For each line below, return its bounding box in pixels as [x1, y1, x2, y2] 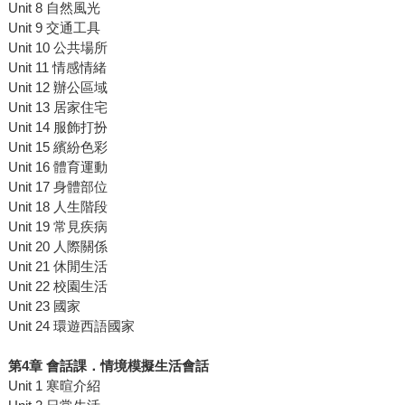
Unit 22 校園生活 [7, 278, 108, 295]
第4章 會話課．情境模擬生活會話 [7, 358, 209, 374]
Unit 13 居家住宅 [7, 99, 108, 116]
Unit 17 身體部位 [7, 179, 108, 195]
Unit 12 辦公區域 [7, 80, 108, 96]
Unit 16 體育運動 [7, 159, 108, 175]
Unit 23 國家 [7, 298, 80, 315]
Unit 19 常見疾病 [7, 219, 108, 235]
